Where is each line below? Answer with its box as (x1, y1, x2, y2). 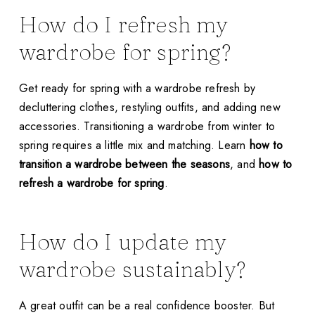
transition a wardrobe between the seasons (18, 156, 231, 173)
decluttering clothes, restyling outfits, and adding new (18, 99, 281, 116)
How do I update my (18, 227, 227, 255)
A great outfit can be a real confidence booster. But (18, 297, 275, 314)
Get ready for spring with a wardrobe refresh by (18, 80, 256, 97)
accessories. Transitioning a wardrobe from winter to (18, 118, 276, 135)
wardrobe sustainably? (18, 255, 246, 283)
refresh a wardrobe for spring (18, 175, 165, 192)
